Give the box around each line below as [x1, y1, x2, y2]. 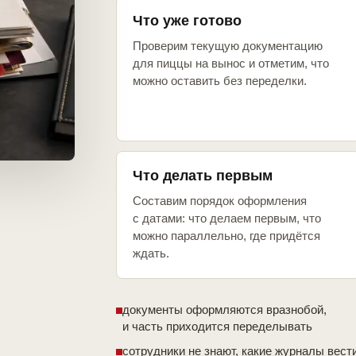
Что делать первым [133, 168, 273, 184]
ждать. [133, 246, 169, 261]
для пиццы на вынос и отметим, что [133, 56, 329, 71]
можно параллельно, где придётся [133, 229, 320, 243]
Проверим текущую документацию [133, 39, 323, 53]
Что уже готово [133, 13, 242, 29]
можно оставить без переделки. [133, 74, 307, 88]
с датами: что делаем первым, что [133, 211, 321, 226]
